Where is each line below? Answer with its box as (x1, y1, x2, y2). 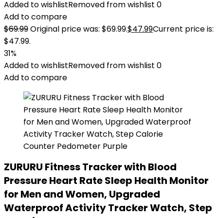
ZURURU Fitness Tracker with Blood (4, 160, 177, 174)
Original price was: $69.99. (30, 23, 127, 35)
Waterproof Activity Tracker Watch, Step (4, 201, 212, 215)
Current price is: (153, 23, 214, 35)
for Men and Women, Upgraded (4, 187, 160, 201)
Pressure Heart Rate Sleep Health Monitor (4, 174, 209, 187)
